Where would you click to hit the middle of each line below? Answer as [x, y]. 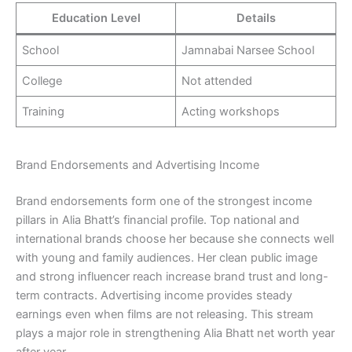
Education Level [96, 18]
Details [256, 18]
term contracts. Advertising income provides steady [154, 296]
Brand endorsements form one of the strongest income [164, 202]
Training [44, 111]
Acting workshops [231, 111]
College [42, 81]
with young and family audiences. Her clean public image [167, 258]
